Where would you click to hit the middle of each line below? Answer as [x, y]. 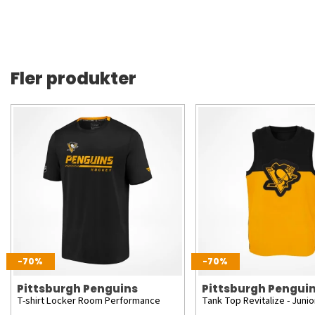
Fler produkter [73, 78]
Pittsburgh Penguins [77, 288]
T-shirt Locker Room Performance [89, 300]
